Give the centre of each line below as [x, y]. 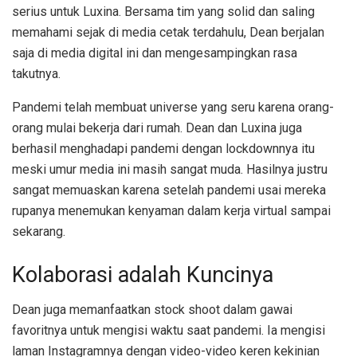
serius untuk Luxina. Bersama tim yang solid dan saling [163, 11]
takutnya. [36, 73]
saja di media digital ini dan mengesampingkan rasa [155, 53]
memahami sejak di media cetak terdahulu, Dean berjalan [168, 32]
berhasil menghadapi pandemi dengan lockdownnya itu [163, 148]
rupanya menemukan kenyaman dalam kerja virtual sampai [171, 210]
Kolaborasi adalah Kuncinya [143, 275]
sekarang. [39, 231]
